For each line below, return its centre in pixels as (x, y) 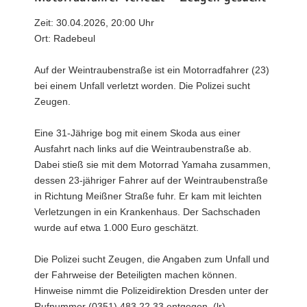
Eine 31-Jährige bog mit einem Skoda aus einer (137, 133)
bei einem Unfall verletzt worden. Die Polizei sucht (142, 85)
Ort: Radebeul (65, 38)
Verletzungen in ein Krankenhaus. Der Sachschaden (147, 211)
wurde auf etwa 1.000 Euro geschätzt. (116, 227)
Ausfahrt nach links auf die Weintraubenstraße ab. (143, 148)
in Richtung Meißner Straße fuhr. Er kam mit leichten (148, 196)
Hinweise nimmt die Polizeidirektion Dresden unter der (151, 290)
